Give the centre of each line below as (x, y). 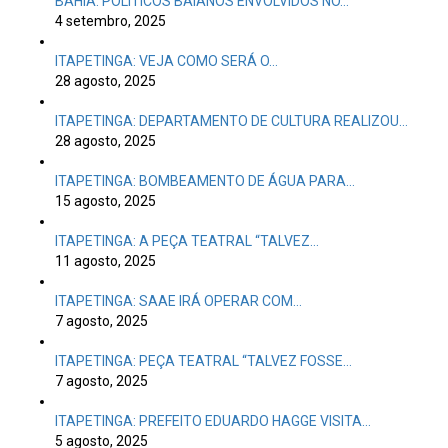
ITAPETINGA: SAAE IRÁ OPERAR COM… (178, 301)
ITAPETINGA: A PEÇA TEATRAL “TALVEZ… (187, 241)
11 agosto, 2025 (105, 261)
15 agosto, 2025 (105, 201)
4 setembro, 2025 (110, 21)
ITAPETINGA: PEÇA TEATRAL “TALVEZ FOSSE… (203, 361)
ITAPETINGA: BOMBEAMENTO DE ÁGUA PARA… (205, 181)
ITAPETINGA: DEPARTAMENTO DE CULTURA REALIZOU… (231, 121)
